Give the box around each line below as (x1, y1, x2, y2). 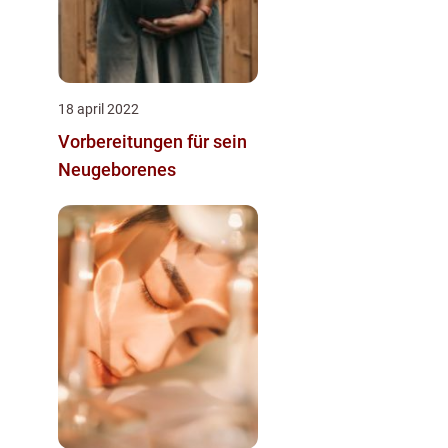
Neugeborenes (58, 159, 176, 181)
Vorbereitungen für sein (58, 131, 247, 153)
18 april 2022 (58, 101, 139, 118)
